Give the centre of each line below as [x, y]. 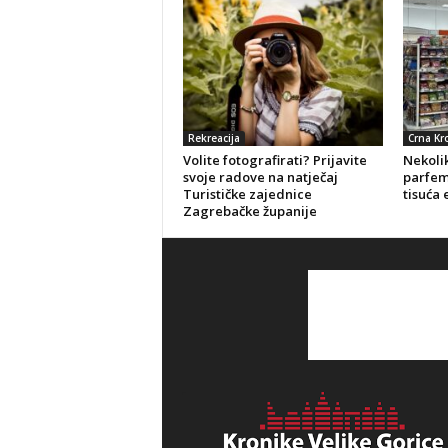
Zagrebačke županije [249, 211]
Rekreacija [213, 138]
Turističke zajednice [247, 194]
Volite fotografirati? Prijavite [274, 160]
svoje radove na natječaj [260, 177]
